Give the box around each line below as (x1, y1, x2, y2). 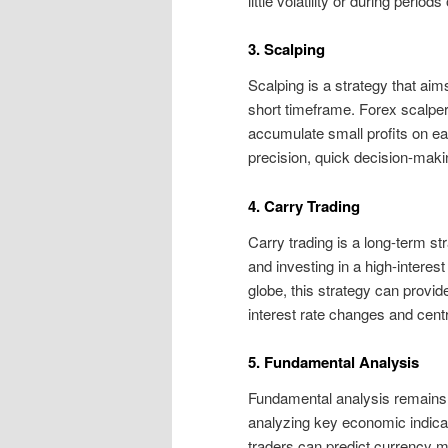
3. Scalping (248, 38, 325, 61)
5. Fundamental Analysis (248, 351, 419, 374)
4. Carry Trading (248, 194, 360, 217)
